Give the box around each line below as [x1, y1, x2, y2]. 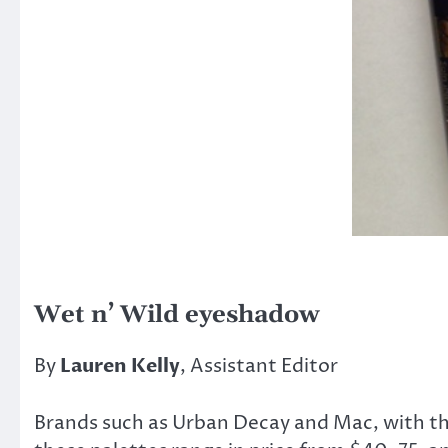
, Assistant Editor [180, 353, 338, 380]
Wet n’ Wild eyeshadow [34, 300, 320, 331]
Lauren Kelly [60, 353, 180, 380]
